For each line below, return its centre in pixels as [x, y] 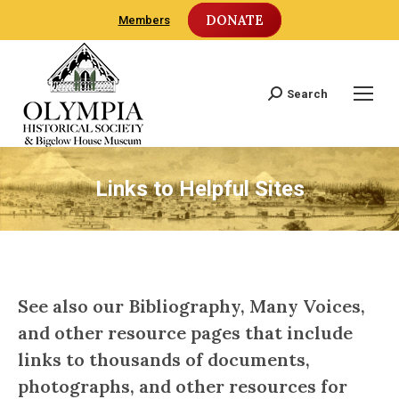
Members [144, 20]
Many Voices [305, 306]
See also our [73, 306]
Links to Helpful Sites [199, 189]
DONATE [234, 20]
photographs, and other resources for [183, 386]
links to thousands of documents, [164, 359]
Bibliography [184, 306]
